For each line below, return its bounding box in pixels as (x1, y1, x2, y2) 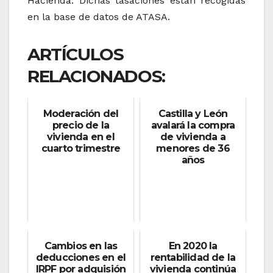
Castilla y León (158, 107, 228, 119)
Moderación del (43, 107, 119, 119)
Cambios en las (44, 239, 118, 252)
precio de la (52, 119, 110, 131)
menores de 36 (156, 142, 230, 154)
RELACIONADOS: (27, 65, 165, 87)
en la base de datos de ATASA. (27, 10, 170, 23)
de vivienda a (160, 130, 225, 143)
